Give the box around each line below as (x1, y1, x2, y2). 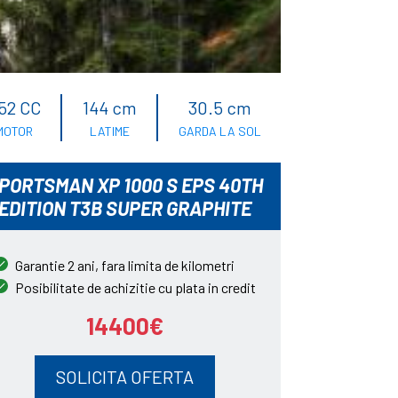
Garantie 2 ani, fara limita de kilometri (14, 257, 235, 274)
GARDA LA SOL (178, 123, 261, 139)
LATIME (89, 123, 130, 139)
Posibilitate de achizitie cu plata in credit (14, 279, 256, 296)
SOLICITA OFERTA (55, 366, 194, 387)
